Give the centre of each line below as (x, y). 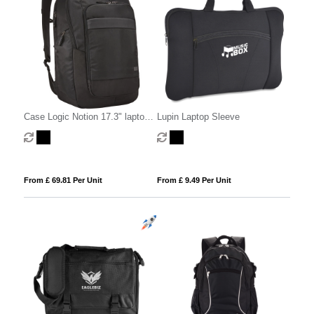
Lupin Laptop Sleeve (198, 117)
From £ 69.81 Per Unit (63, 180)
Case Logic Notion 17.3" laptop (86, 117)
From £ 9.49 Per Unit (194, 180)
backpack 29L (52, 130)
